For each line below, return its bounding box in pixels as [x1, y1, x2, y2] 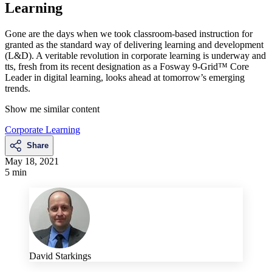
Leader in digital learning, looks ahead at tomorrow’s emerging [5, 72, 245, 83]
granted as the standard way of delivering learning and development [5, 39, 263, 50]
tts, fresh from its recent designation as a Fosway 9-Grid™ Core [5, 61, 249, 72]
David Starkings [29, 250, 91, 261]
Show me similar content [5, 103, 100, 114]
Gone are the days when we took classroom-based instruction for [5, 28, 253, 39]
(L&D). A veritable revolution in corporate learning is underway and [5, 50, 266, 61]
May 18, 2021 [5, 155, 59, 166]
